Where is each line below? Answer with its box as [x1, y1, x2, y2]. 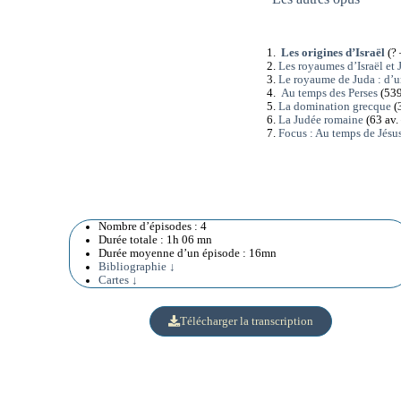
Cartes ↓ [98, 273, 139, 286]
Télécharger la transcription [179, 314, 313, 328]
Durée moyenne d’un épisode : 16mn [98, 246, 277, 260]
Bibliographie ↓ [98, 260, 176, 273]
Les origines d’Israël [280, 47, 385, 60]
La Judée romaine [277, 114, 363, 127]
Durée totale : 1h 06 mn [98, 233, 213, 246]
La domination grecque [277, 100, 391, 114]
